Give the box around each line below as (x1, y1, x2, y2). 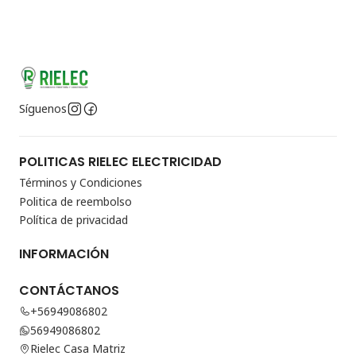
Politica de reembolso (19, 193, 132, 209)
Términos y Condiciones (19, 175, 142, 191)
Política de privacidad (19, 212, 128, 228)
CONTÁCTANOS (19, 281, 119, 300)
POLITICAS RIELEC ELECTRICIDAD (19, 153, 222, 172)
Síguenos (19, 101, 67, 117)
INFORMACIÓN (19, 245, 109, 264)
